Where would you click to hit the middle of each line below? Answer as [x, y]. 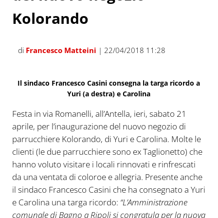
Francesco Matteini [61, 50]
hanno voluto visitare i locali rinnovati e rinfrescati [104, 164]
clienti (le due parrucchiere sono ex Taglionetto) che [107, 151]
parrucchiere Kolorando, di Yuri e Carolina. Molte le [106, 139]
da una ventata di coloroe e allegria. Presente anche [107, 177]
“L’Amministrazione [153, 202]
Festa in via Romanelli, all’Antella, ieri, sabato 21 [99, 113]
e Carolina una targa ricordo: [65, 202]
